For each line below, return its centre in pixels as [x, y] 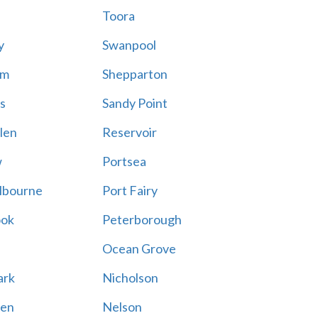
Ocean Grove [139, 248]
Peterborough [142, 219]
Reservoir [129, 132]
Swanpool [129, 45]
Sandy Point [135, 103]
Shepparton [135, 74]
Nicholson [130, 278]
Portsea [124, 161]
